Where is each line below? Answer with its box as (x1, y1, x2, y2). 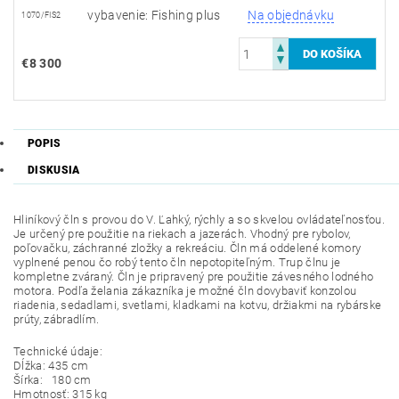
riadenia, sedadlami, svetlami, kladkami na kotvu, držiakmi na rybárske (13, 298, 382, 313)
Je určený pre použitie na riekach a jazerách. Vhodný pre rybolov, (13, 227, 351, 241)
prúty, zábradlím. (13, 313, 100, 327)
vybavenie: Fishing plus (87, 8, 221, 23)
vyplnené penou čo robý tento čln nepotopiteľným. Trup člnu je (13, 256, 341, 270)
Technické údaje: (13, 345, 103, 359)
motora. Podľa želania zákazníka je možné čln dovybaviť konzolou (13, 284, 357, 298)
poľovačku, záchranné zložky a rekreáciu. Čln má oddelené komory (13, 241, 362, 256)
